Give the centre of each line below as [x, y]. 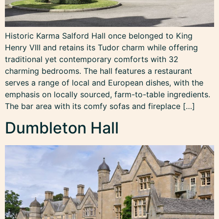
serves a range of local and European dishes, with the [104, 82]
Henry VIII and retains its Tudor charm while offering [101, 47]
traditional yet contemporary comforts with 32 [92, 59]
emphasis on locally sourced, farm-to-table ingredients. [108, 94]
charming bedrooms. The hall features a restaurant [99, 71]
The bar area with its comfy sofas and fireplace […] [100, 106]
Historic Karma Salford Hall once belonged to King [99, 35]
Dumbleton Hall [62, 128]
